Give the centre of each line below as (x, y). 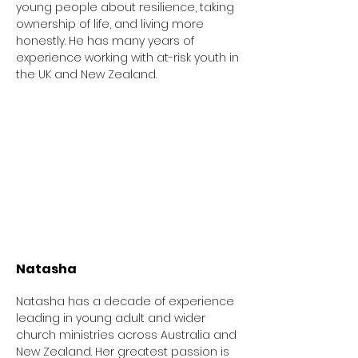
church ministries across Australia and (126, 335)
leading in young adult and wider (111, 318)
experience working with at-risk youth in (127, 58)
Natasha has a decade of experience (125, 302)
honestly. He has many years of (105, 41)
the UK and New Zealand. (88, 75)
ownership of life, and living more (110, 24)
